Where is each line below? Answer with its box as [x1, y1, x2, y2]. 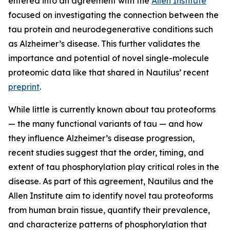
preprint [8, 82, 40, 92]
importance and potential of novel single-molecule [8, 53, 209, 63]
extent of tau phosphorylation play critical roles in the [8, 162, 219, 172]
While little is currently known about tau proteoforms [8, 104, 216, 114]
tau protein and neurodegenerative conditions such [8, 24, 213, 34]
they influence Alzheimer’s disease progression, [8, 133, 195, 143]
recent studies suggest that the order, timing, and [8, 147, 204, 158]
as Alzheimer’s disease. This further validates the [8, 39, 200, 49]
